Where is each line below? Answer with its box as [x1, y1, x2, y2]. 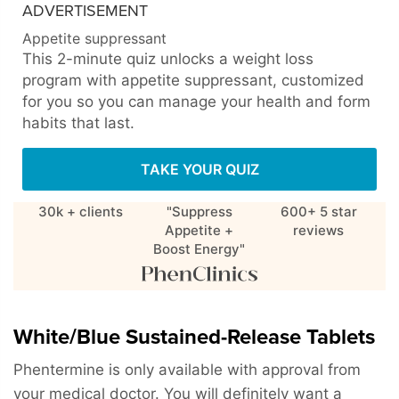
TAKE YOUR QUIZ [140, 159, 259, 178]
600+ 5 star [280, 202, 357, 220]
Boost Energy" [153, 240, 246, 257]
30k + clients [37, 202, 123, 220]
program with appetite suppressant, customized [22, 70, 364, 89]
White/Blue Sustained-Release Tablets [13, 323, 375, 350]
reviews [293, 221, 345, 239]
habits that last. [22, 113, 134, 132]
